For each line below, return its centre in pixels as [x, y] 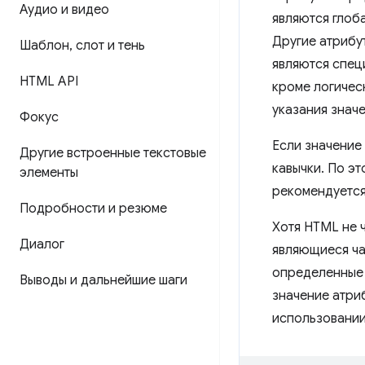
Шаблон [44, 46]
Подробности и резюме [93, 209]
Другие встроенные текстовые [113, 153]
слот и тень [109, 46]
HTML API [49, 81]
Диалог [42, 244]
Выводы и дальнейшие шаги [103, 280]
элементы [49, 173]
